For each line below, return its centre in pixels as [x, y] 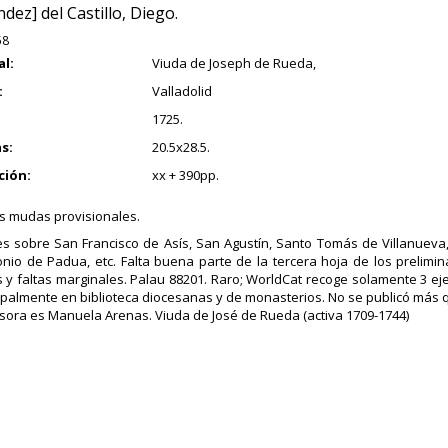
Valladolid [181, 91]
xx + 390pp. [185, 175]
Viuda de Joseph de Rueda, [233, 63]
